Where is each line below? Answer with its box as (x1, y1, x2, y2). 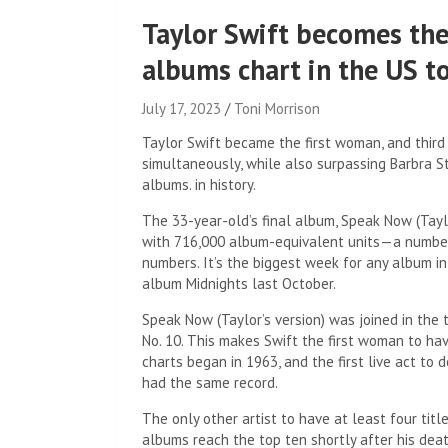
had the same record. (142, 373, 278, 392)
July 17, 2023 (142, 99, 221, 118)
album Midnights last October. (142, 274, 336, 293)
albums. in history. (142, 175, 256, 194)
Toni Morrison (234, 99, 320, 118)
